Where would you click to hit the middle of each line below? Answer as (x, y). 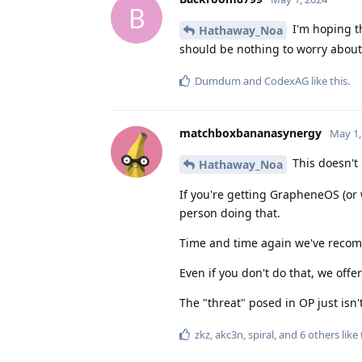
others (322, 334)
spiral (261, 334)
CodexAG (286, 80)
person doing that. (230, 213)
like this (328, 80)
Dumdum (218, 80)
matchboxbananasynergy (250, 133)
